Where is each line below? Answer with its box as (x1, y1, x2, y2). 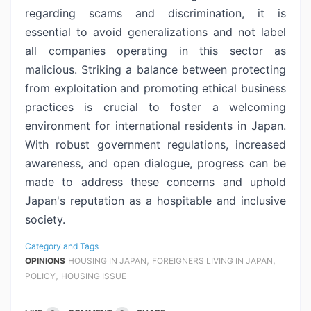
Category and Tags (25, 241, 99, 251)
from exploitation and (25, 81, 144, 95)
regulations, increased (167, 137, 286, 151)
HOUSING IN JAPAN (68, 255, 146, 266)
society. (25, 212, 65, 226)
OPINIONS (25, 255, 65, 266)
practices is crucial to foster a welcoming (25, 100, 286, 114)
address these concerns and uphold (81, 175, 287, 189)
